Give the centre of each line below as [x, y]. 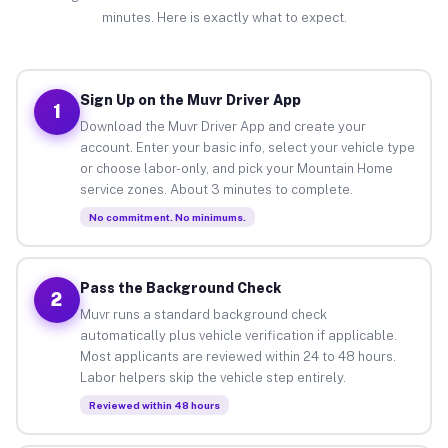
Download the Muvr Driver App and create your [222, 126]
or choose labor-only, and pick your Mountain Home [236, 168]
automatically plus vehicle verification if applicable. [238, 335]
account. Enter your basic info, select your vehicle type [247, 147]
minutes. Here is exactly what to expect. [224, 17]
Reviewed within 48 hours [154, 404]
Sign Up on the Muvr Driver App [190, 99]
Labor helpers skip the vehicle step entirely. [212, 377]
